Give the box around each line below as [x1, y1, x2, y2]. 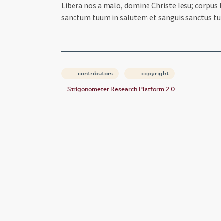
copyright [140, 70, 169, 77]
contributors [76, 70, 113, 77]
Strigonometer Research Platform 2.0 [67, 85, 175, 93]
